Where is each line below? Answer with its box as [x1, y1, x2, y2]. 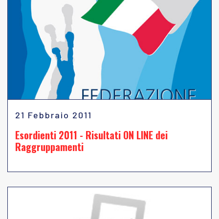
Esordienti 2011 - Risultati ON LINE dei [15, 128, 168, 142]
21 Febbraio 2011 [15, 109, 92, 120]
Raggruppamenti [15, 139, 84, 154]
